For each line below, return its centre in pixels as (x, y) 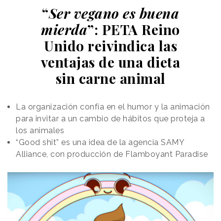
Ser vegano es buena (114, 13)
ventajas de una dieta (110, 62)
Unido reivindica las (110, 45)
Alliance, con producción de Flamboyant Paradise (112, 154)
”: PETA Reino (134, 29)
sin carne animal (110, 78)
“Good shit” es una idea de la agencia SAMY (100, 142)
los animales (40, 130)
